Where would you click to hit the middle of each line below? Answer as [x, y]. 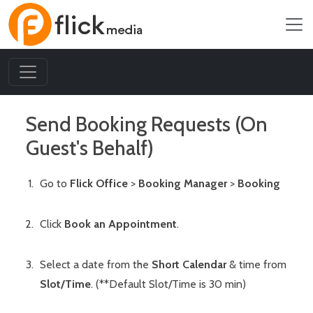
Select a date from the [96, 264]
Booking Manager [183, 183]
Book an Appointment [121, 224]
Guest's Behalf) [90, 148]
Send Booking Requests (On [147, 124]
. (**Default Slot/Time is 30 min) [168, 284]
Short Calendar [189, 264]
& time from [256, 264]
